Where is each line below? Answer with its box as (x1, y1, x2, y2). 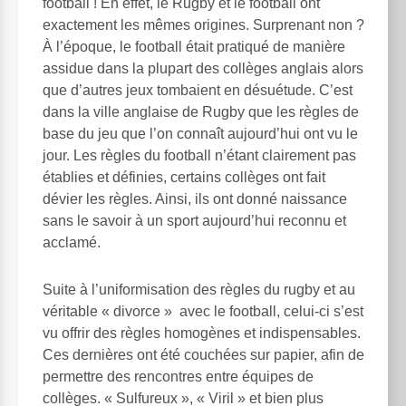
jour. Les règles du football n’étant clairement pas (43, 147, 356, 163)
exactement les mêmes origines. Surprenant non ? (43, 16, 364, 33)
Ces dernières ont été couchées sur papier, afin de (43, 346, 364, 362)
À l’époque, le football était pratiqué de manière (43, 38, 345, 54)
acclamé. (43, 234, 101, 250)
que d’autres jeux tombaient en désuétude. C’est (43, 82, 353, 98)
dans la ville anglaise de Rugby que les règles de (43, 103, 359, 120)
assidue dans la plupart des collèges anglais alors (43, 60, 363, 76)
